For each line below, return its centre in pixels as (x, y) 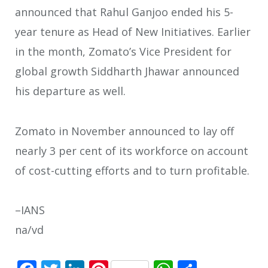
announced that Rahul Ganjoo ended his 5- (124, 12)
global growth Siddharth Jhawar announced (127, 71)
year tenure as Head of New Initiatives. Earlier (133, 32)
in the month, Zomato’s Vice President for (123, 52)
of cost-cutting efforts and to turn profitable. (132, 170)
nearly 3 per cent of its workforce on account (132, 150)
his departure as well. (70, 91)
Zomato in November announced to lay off (124, 131)
